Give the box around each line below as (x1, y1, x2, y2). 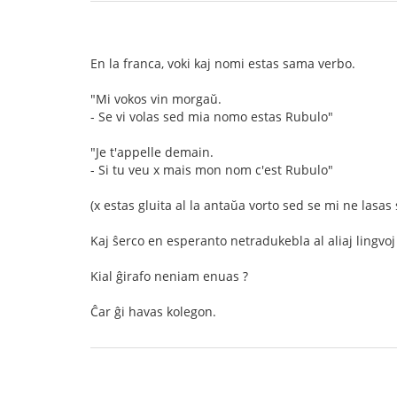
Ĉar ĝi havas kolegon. (90, 303, 216, 320)
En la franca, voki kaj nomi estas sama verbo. (90, 55, 355, 72)
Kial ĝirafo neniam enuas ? (90, 268, 248, 284)
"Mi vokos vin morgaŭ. (90, 90, 222, 107)
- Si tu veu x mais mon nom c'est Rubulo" (90, 161, 333, 178)
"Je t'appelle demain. (90, 144, 214, 160)
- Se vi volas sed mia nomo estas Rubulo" (90, 108, 333, 125)
